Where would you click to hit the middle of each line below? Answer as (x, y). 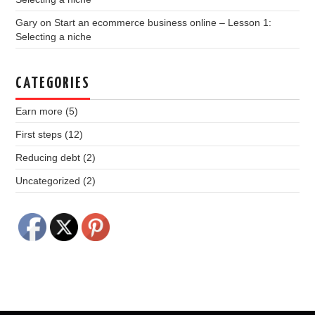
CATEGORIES (53, 83)
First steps (39, 134)
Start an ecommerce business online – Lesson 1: (163, 22)
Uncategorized (48, 180)
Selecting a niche (54, 36)
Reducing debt (48, 157)
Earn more (39, 111)
